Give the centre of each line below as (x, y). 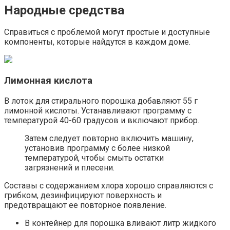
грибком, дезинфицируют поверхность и (83, 195)
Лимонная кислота (48, 81)
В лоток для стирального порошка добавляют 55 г (101, 101)
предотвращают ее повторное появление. (85, 205)
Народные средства (64, 10)
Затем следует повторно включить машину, (109, 138)
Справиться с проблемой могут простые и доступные (107, 32)
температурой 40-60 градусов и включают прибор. (102, 120)
